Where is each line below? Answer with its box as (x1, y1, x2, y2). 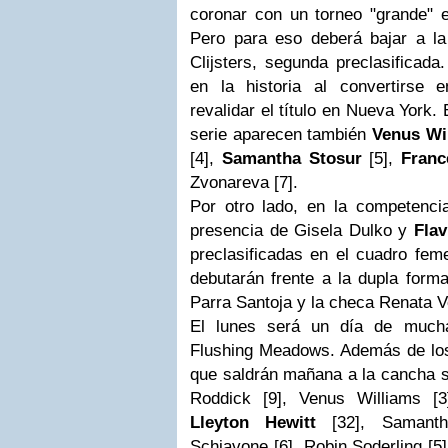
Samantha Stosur (221, 148, 362, 168)
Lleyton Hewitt (190, 412, 317, 432)
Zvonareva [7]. (190, 172, 298, 192)
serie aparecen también (190, 124, 373, 144)
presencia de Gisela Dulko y (190, 220, 414, 240)
